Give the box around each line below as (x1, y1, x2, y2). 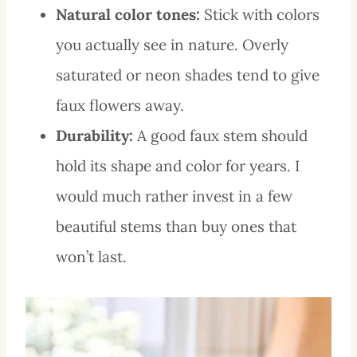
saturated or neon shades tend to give (56, 65, 320, 84)
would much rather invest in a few (56, 186, 292, 206)
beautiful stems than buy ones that (56, 216, 296, 236)
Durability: (56, 125, 133, 145)
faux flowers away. (56, 95, 184, 115)
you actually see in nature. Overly (56, 34, 288, 54)
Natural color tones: (56, 4, 200, 24)
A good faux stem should (133, 125, 308, 145)
